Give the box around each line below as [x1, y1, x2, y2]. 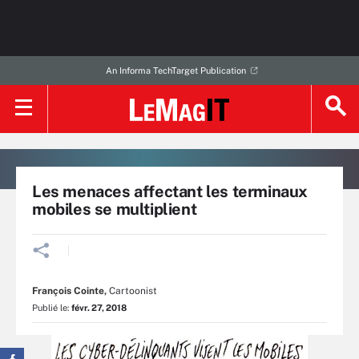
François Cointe [32, 285, 104, 296]
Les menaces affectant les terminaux [32, 182, 309, 201]
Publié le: [32, 303, 71, 313]
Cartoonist [107, 285, 157, 296]
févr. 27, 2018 [71, 303, 127, 313]
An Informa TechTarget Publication [105, 66, 246, 75]
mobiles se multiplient [32, 200, 197, 219]
